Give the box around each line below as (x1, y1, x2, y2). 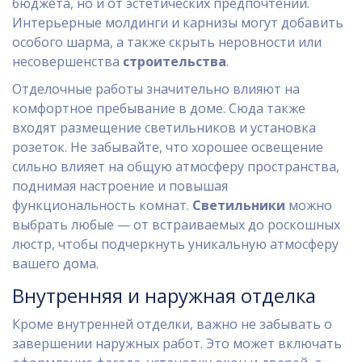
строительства (123, 53, 226, 71)
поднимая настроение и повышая (12, 177, 228, 196)
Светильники (192, 196, 285, 215)
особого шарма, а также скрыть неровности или (12, 33, 322, 52)
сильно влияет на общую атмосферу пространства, (12, 158, 339, 176)
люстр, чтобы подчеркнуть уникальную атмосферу (12, 235, 339, 254)
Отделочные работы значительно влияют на (12, 80, 300, 99)
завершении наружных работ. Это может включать (12, 335, 342, 353)
